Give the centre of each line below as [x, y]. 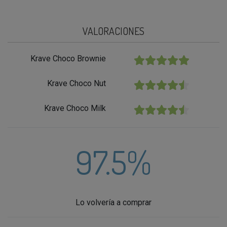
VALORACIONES [113, 31]
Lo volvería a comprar [113, 203]
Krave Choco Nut [77, 84]
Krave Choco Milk [75, 108]
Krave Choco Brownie [68, 59]
